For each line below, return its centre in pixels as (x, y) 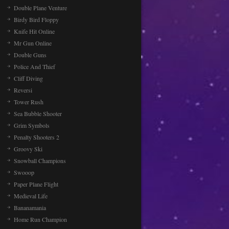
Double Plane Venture (40, 8)
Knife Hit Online (34, 31)
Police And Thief (35, 66)
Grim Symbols (32, 125)
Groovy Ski (28, 149)
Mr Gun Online (33, 43)
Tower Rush (29, 102)
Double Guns (30, 55)
